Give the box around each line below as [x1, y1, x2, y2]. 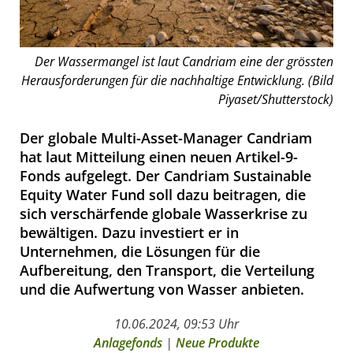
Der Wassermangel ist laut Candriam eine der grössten [35, 52, 333, 70]
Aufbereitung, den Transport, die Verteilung [20, 260, 314, 280]
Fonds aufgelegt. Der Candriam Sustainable [20, 165, 311, 185]
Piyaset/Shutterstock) [218, 90, 333, 108]
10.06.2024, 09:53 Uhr [114, 314, 239, 333]
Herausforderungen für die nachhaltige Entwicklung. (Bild [21, 71, 333, 89]
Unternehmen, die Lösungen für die [20, 241, 260, 261]
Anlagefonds [94, 333, 162, 351]
